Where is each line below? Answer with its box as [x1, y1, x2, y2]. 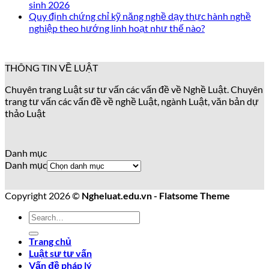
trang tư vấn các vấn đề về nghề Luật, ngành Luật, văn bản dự [5, 95, 259, 107]
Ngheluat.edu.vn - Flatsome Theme [82, 189, 230, 201]
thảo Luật [5, 107, 46, 119]
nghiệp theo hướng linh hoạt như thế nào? [29, 22, 205, 34]
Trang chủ [29, 235, 71, 247]
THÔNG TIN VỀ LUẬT [5, 61, 98, 73]
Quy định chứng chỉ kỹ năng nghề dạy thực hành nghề [29, 10, 251, 22]
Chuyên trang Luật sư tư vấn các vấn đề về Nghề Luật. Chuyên [5, 83, 263, 95]
